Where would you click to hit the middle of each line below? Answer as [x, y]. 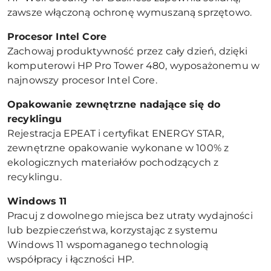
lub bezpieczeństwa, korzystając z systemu [113, 230]
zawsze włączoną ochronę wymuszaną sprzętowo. [130, 12]
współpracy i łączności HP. [71, 259]
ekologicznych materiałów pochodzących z [113, 162]
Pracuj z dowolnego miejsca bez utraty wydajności [130, 216]
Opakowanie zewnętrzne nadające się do [114, 104]
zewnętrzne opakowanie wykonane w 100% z [118, 148]
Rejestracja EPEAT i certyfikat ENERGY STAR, [116, 133]
